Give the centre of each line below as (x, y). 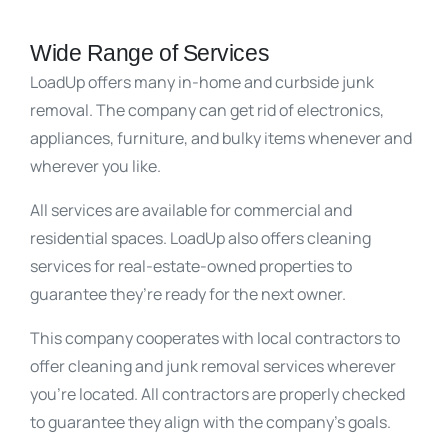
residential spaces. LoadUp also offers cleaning (200, 238)
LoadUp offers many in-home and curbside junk (202, 82)
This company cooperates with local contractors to (215, 338)
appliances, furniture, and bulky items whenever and (221, 138)
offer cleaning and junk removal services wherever (213, 366)
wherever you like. (97, 166)
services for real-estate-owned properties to (191, 266)
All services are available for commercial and (191, 210)
